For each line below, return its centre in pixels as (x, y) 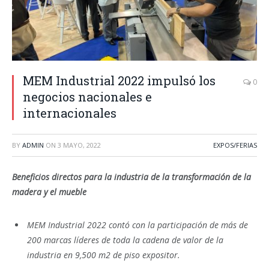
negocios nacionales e (87, 97)
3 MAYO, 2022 (79, 145)
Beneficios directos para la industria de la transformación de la (131, 177)
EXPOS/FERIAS (235, 145)
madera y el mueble (49, 192)
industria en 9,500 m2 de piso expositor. (104, 255)
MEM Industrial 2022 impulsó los (119, 80)
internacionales (70, 113)
